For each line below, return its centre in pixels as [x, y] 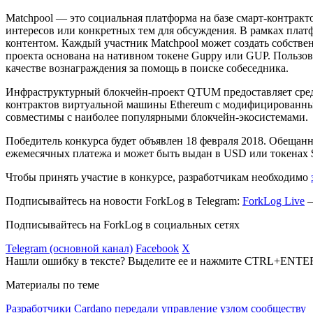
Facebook [157, 248]
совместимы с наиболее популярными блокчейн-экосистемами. [157, 117]
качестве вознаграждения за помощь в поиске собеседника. [147, 68]
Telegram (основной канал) [69, 248]
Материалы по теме [52, 284]
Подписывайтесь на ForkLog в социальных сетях [123, 224]
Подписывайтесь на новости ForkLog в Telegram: [124, 201]
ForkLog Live [274, 201]
